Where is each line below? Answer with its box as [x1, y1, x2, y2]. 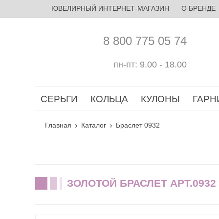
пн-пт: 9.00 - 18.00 [113, 59, 187, 69]
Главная [45, 121, 71, 129]
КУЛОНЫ [141, 94, 180, 104]
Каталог [81, 121, 106, 129]
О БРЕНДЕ [181, 4, 216, 12]
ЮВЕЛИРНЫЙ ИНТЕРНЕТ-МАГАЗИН [51, 4, 169, 12]
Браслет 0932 [116, 121, 160, 129]
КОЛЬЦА [90, 94, 128, 104]
